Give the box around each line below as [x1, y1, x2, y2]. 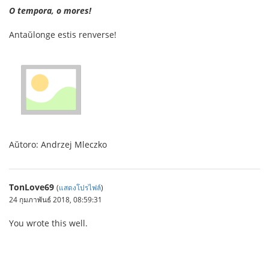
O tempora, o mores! [9, 5, 91, 16]
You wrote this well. [9, 217, 88, 229]
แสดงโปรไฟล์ [59, 183, 101, 193]
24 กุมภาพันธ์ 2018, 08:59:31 [9, 195, 102, 205]
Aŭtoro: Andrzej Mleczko [9, 139, 107, 151]
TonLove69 [9, 181, 54, 193]
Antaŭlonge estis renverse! [9, 29, 116, 40]
